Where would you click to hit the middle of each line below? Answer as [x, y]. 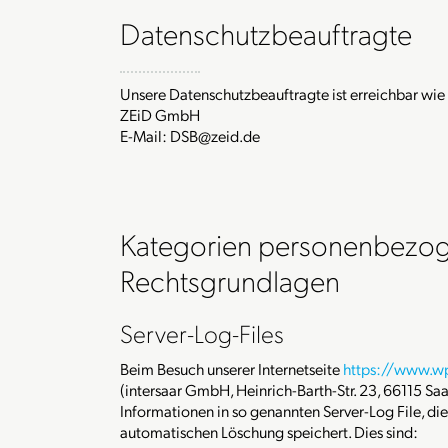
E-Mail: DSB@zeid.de [190, 135]
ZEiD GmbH [160, 114]
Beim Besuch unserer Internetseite [231, 368]
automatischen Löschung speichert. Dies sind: [269, 431]
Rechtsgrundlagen [230, 279]
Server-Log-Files [202, 332]
